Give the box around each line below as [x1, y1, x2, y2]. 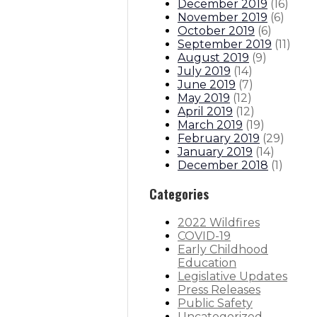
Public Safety [178, 296, 253, 310]
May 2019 [178, 91, 230, 105]
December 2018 [178, 158, 268, 172]
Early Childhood [178, 242, 268, 256]
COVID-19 [178, 229, 231, 243]
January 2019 [178, 144, 253, 158]
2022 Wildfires [178, 215, 260, 229]
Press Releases [178, 282, 260, 296]
